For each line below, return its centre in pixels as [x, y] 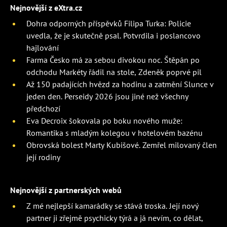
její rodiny [43, 157]
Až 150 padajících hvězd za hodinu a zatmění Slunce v [120, 84]
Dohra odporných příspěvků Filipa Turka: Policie [109, 23]
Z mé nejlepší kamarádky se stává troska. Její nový [112, 205]
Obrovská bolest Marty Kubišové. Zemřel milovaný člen [122, 145]
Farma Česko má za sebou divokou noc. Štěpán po [113, 60]
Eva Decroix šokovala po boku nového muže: [104, 120]
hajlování [43, 47]
